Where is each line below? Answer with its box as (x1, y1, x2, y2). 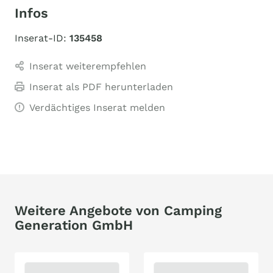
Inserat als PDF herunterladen (29, 81, 173, 93)
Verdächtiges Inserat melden (29, 102, 165, 113)
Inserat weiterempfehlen (29, 60, 146, 72)
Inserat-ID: (15, 32, 69, 44)
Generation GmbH (15, 218, 133, 233)
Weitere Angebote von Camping (15, 203, 222, 218)
